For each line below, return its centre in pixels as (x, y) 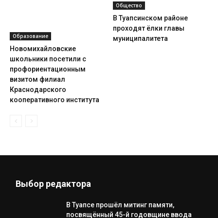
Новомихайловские (43, 49)
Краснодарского (38, 90)
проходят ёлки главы (148, 28)
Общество (129, 5)
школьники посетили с (48, 59)
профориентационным (48, 69)
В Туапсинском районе (150, 18)
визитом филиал (37, 79)
